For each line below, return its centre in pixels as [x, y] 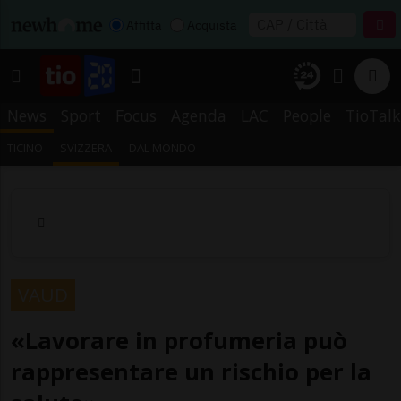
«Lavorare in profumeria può [179, 340]
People [307, 115]
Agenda [199, 115]
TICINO [25, 148]
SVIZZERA [86, 148]
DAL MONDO [163, 148]
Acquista [212, 25]
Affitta [144, 25]
